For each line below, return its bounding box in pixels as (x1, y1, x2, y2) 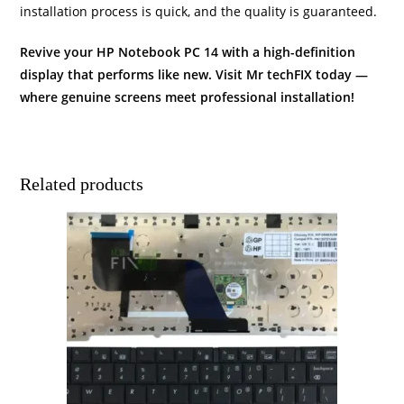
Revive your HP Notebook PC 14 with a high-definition (20, 42, 356, 60)
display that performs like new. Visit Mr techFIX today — (20, 65, 369, 83)
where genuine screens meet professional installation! (20, 87, 355, 106)
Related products (20, 173, 144, 194)
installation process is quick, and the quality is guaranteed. (20, 2, 378, 20)
